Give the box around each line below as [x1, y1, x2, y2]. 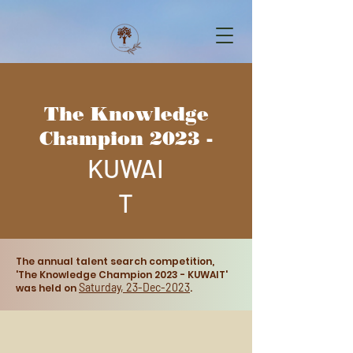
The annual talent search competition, [16, 255, 214, 268]
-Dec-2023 [138, 281, 190, 294]
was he [16, 281, 51, 295]
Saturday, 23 [79, 281, 138, 294]
